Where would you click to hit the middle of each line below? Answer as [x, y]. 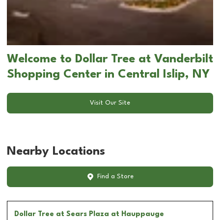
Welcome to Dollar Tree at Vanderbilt [110, 59]
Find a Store [115, 177]
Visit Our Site [110, 103]
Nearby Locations [56, 151]
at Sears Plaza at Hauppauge [110, 214]
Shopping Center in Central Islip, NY [108, 74]
